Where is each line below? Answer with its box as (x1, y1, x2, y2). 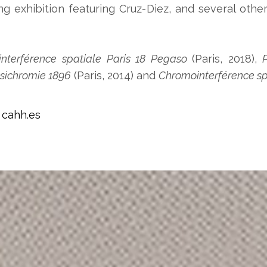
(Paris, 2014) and (71, 69, 159, 82)
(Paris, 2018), (192, 52, 257, 66)
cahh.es (1, 108, 41, 122)
